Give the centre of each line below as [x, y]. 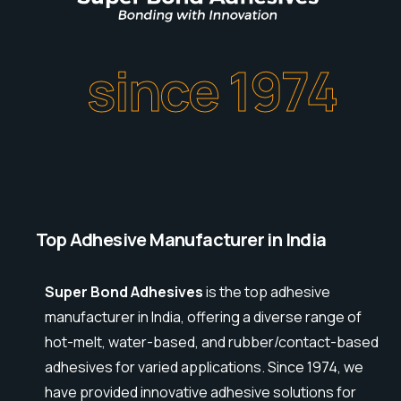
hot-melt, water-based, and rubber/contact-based [212, 342]
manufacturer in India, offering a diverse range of [203, 317]
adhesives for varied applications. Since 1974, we [204, 367]
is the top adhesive [267, 292]
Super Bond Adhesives [124, 292]
